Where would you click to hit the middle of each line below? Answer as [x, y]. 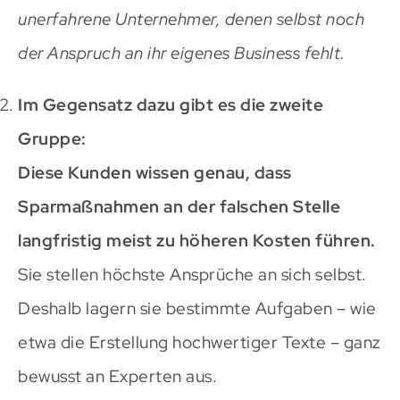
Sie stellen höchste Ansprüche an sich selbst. [192, 274]
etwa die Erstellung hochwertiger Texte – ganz [200, 342]
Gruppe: [52, 138]
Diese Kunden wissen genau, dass [155, 172]
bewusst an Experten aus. [117, 376]
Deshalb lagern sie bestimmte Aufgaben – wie [197, 308]
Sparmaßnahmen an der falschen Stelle [179, 206]
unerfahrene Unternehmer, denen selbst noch [191, 19]
